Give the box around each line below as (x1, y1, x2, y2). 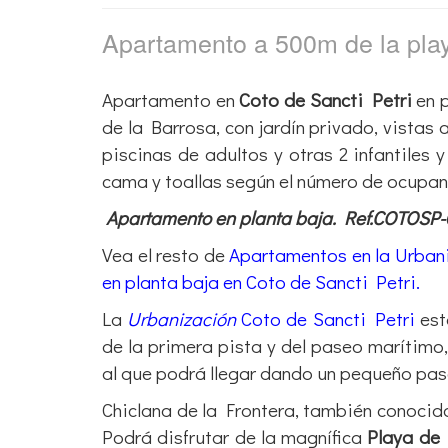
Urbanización (122, 305, 242, 331)
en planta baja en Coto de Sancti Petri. (102, 268, 420, 294)
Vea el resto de (102, 241, 230, 267)
